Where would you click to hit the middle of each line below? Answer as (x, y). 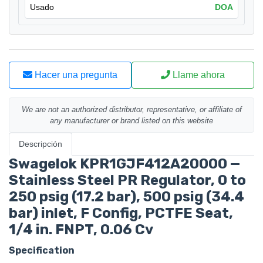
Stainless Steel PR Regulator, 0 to (127, 181)
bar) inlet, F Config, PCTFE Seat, (121, 213)
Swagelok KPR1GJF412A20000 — (124, 164)
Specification (42, 251)
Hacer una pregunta (75, 75)
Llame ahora (198, 75)
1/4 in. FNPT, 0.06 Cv (81, 230)
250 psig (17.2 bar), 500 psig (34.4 (127, 197)
